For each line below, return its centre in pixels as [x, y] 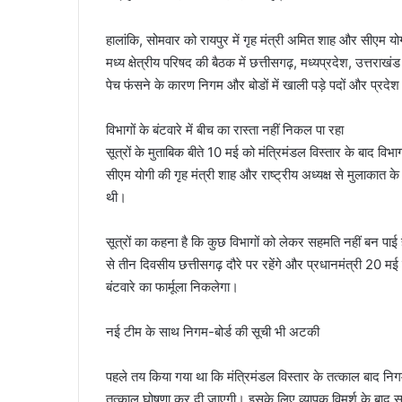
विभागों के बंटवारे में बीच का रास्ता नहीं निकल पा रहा [225, 130]
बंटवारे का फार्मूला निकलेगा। [172, 287]
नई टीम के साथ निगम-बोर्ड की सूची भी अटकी [213, 332]
